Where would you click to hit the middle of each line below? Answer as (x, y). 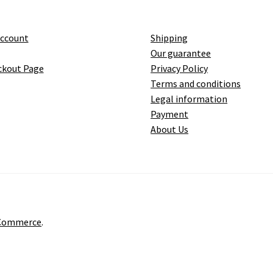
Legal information (189, 99)
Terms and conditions (196, 84)
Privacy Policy (179, 69)
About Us (170, 129)
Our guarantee (181, 53)
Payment (170, 114)
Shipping (169, 38)
